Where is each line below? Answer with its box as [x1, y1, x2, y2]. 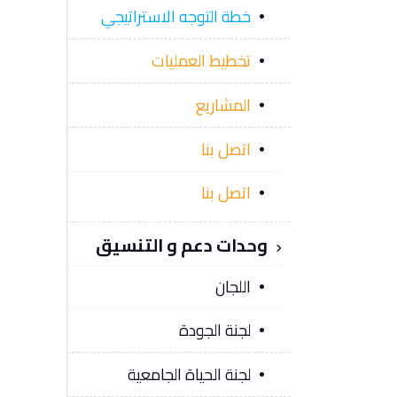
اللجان [214, 276, 251, 296]
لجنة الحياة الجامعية [127, 363, 251, 384]
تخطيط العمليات [151, 51, 251, 70]
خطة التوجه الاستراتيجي [100, 5, 251, 26]
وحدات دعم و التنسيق [95, 234, 271, 255]
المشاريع [195, 95, 251, 115]
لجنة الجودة [178, 319, 251, 339]
